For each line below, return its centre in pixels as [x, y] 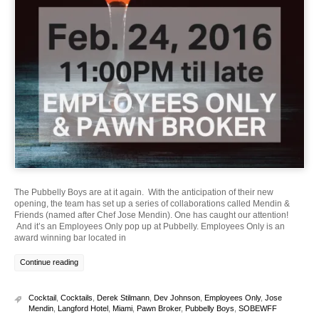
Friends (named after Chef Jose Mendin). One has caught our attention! [151, 215]
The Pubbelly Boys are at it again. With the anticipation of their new [144, 192]
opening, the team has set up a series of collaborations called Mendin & [152, 203]
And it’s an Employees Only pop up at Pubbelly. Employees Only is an [150, 226]
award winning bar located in [70, 237]
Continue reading [49, 262]
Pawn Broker [159, 308]
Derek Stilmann [123, 297]
